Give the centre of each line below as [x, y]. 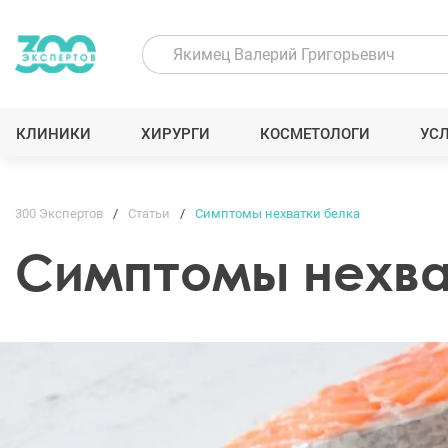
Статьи [149, 213]
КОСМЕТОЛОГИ [315, 134]
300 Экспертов [59, 213]
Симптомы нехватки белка [277, 213]
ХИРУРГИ [175, 134]
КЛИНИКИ [53, 134]
